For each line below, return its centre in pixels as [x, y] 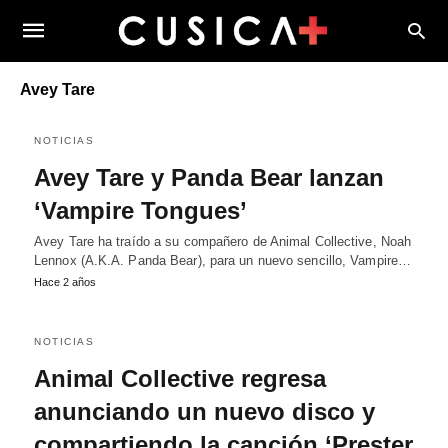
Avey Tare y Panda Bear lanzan [209, 177]
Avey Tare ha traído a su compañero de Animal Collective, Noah [223, 241]
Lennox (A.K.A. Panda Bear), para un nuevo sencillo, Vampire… [223, 260]
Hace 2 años [65, 282]
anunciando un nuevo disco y [204, 411]
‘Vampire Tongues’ [140, 210]
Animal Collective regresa [180, 378]
